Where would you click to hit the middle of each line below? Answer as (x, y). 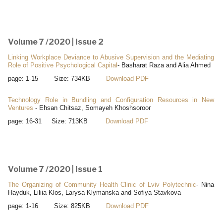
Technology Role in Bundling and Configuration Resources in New (111, 100)
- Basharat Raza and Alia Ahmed (164, 65)
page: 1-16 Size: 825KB (57, 206)
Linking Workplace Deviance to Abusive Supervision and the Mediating (111, 57)
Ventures (21, 108)
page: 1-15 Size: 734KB (57, 78)
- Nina (205, 184)
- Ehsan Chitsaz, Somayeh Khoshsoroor (92, 108)
